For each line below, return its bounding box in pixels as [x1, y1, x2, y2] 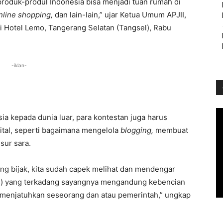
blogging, [120, 125, 155, 135]
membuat [155, 125, 188, 135]
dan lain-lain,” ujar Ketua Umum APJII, [53, 10, 186, 19]
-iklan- [11, 62, 27, 68]
